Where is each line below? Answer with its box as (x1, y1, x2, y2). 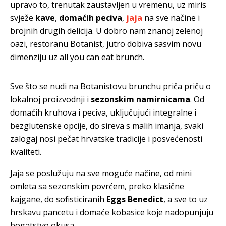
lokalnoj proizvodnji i (10, 93, 91, 105)
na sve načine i (142, 12, 200, 23)
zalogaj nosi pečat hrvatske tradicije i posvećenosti (10, 133, 202, 144)
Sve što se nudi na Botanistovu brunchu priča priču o (10, 80, 211, 92)
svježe (10, 12, 35, 23)
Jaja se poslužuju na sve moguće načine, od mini (10, 167, 192, 179)
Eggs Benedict (106, 193, 163, 205)
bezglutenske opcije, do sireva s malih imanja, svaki (10, 120, 203, 131)
